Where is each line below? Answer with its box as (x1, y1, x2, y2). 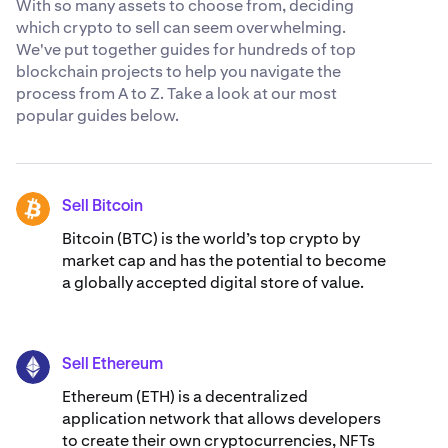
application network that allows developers (62, 408, 381, 430)
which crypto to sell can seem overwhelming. (16, 17, 346, 39)
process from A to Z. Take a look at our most (16, 83, 337, 105)
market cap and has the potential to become (62, 250, 386, 272)
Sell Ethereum (62, 357, 163, 374)
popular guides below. (16, 105, 179, 127)
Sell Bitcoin (62, 199, 143, 216)
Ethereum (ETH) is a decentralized (62, 386, 308, 408)
